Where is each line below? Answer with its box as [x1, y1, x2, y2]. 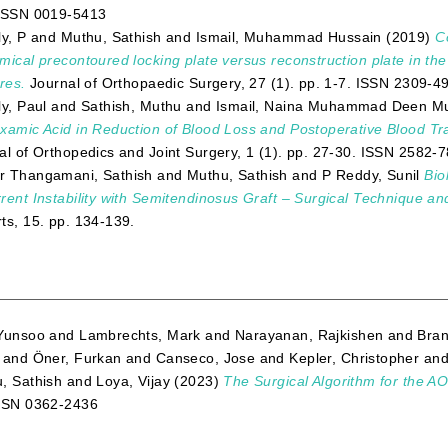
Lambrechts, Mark [79, 327, 201, 344]
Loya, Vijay [96, 373, 171, 390]
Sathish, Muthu [80, 97, 182, 114]
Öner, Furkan [32, 350, 122, 367]
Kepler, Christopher [289, 350, 420, 367]
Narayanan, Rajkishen [234, 327, 384, 344]
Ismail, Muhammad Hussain [195, 28, 382, 45]
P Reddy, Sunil [322, 166, 420, 183]
